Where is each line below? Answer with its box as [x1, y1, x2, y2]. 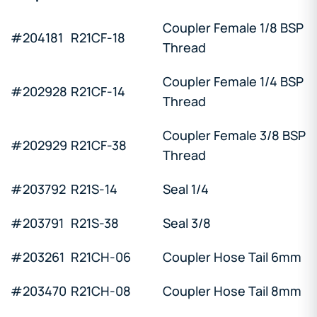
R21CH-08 [71, 282, 131, 299]
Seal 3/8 [163, 214, 211, 231]
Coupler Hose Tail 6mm [163, 248, 301, 265]
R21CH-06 [71, 248, 131, 265]
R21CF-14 [71, 82, 125, 100]
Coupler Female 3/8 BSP [163, 126, 306, 144]
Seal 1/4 [163, 180, 209, 197]
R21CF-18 [71, 28, 125, 46]
